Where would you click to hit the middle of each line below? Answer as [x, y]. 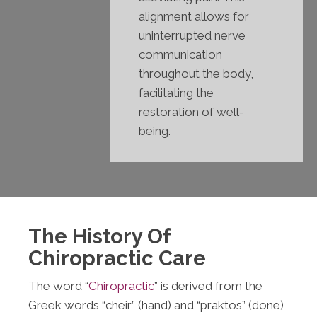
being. [155, 131]
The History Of [99, 237]
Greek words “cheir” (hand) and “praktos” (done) [156, 305]
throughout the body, [196, 74]
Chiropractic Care [117, 259]
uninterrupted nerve [192, 36]
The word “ [58, 286]
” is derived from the [208, 286]
